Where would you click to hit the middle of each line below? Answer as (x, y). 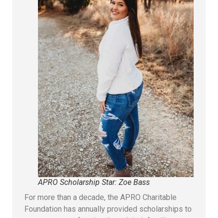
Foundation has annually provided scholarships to (108, 209)
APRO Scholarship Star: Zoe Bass (94, 182)
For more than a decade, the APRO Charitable (100, 197)
